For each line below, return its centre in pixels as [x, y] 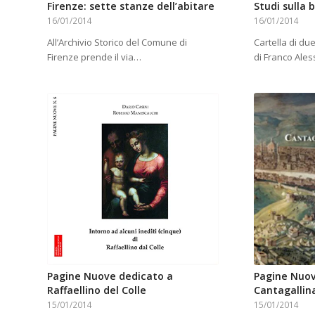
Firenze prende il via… [94, 57]
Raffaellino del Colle [97, 290]
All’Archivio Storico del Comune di [117, 43]
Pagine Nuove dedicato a [110, 276]
